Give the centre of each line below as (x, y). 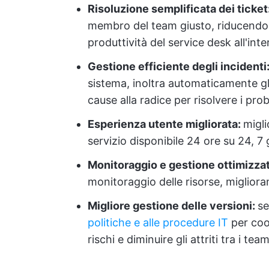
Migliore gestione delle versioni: (173, 206)
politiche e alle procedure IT (158, 223)
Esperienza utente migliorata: (165, 124)
